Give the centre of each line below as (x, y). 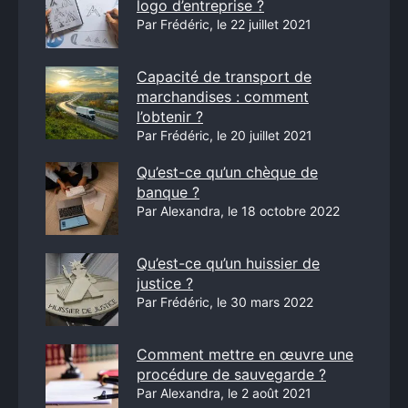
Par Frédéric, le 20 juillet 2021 (224, 135)
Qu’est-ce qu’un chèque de (227, 172)
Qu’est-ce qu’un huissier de (228, 263)
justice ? (165, 283)
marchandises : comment (223, 97)
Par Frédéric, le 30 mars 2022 (225, 302)
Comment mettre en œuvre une (245, 354)
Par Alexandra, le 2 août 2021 (224, 393)
